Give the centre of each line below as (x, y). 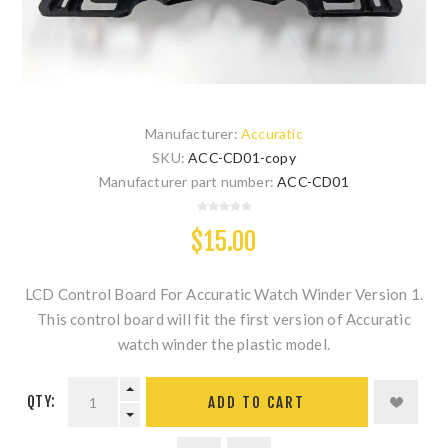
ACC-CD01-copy (242, 158)
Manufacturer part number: (187, 182)
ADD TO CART (257, 402)
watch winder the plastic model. (224, 344)
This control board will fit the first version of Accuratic (224, 319)
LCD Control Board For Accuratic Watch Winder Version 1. (223, 294)
